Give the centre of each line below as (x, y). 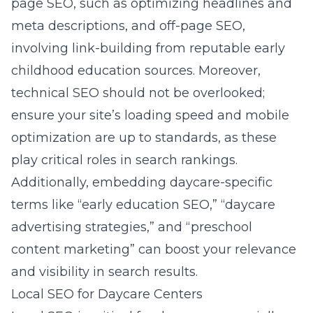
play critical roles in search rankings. (124, 160)
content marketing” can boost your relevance (154, 249)
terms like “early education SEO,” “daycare (143, 205)
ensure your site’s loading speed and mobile (150, 115)
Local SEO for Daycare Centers (107, 294)
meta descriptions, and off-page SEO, (128, 26)
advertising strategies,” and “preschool (132, 227)
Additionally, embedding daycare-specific (142, 182)
